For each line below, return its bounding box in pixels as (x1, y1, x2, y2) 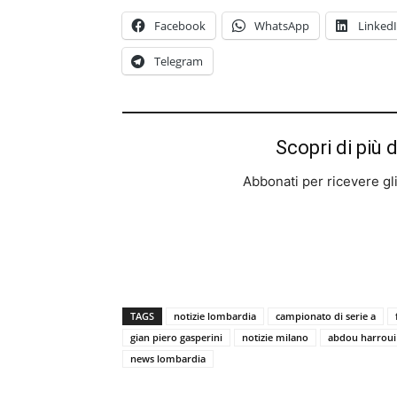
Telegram (154, 53, 203, 69)
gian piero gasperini (130, 331, 222, 344)
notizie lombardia (174, 309, 256, 323)
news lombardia (130, 352, 206, 365)
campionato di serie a (276, 309, 376, 323)
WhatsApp (254, 18, 309, 34)
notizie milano (242, 331, 308, 344)
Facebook (154, 18, 206, 34)
